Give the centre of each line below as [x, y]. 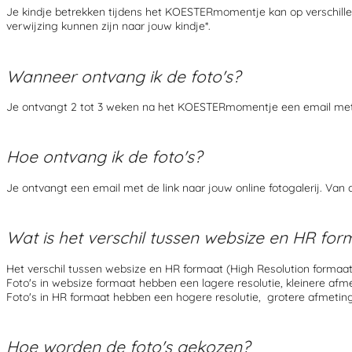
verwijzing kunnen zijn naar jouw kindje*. [108, 26]
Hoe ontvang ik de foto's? [104, 157]
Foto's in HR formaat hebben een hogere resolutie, [135, 297]
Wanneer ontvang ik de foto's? [123, 76]
